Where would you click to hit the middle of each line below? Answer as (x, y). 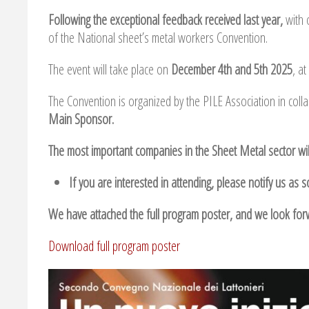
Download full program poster (114, 246)
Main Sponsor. (81, 119)
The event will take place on (110, 69)
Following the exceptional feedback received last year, (167, 19)
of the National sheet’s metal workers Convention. (158, 37)
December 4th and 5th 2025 (232, 69)
